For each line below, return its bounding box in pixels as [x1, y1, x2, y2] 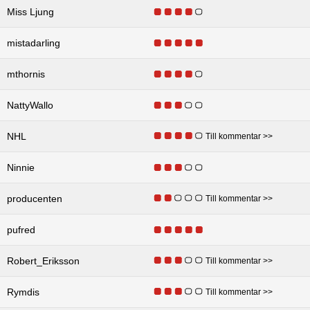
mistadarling [7, 37, 60, 48]
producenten [7, 192, 62, 204]
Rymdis [7, 286, 39, 298]
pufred [7, 224, 35, 235]
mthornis [7, 68, 45, 80]
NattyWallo [7, 99, 53, 111]
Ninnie [7, 161, 35, 173]
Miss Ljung [7, 6, 54, 17]
